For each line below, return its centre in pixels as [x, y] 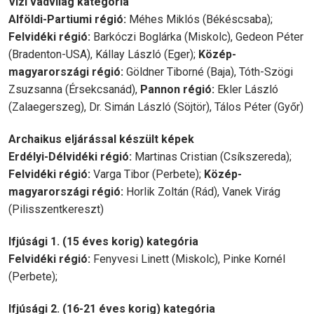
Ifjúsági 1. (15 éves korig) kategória [103, 241]
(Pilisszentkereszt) [56, 209]
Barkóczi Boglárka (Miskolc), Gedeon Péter [197, 37]
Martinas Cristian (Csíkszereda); [212, 157]
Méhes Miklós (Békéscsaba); [199, 19]
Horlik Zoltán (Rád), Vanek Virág [202, 192]
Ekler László [246, 89]
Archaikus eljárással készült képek [101, 139]
